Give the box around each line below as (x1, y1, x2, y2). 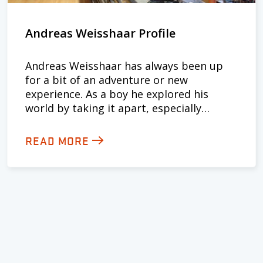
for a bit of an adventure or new (25, 73, 188, 87)
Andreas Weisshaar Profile (25, 25, 176, 41)
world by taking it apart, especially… (25, 101, 210, 115)
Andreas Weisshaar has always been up (25, 59, 223, 73)
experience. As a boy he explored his (25, 87, 208, 101)
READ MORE (25, 133, 89, 148)
